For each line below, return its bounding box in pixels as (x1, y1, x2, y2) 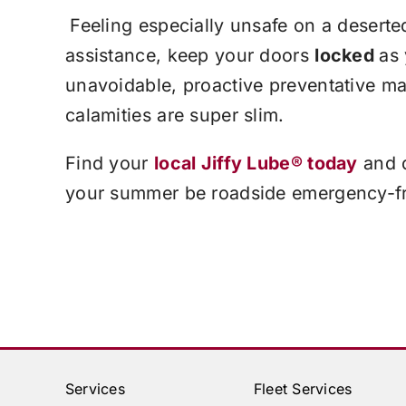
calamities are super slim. (64, 104, 285, 126)
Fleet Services (253, 380, 353, 398)
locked (314, 44, 380, 66)
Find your (64, 152, 154, 174)
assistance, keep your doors (64, 44, 315, 66)
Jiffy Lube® (200, 152, 303, 174)
